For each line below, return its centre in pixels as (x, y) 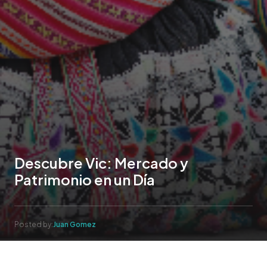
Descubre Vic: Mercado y (101, 163)
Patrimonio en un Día (85, 180)
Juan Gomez (74, 225)
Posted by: (34, 225)
